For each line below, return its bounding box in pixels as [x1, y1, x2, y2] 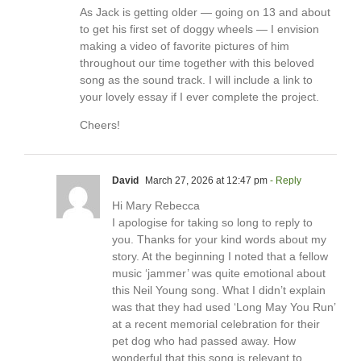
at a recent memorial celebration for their [112, 317, 320, 331]
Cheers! [80, 118, 120, 132]
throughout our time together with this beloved [80, 56, 314, 70]
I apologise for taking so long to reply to [112, 216, 313, 230]
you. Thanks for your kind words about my [112, 233, 326, 247]
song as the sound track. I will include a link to [80, 73, 313, 87]
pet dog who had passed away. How [112, 334, 296, 348]
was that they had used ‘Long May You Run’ [112, 301, 335, 314]
